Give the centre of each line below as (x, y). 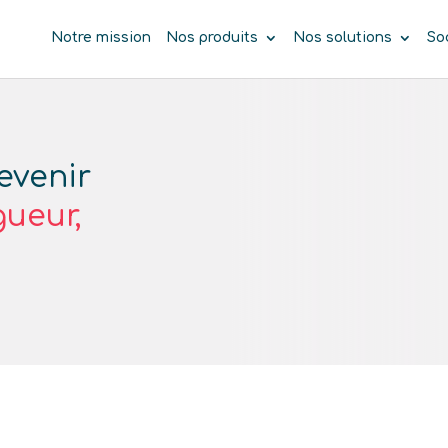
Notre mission (100, 38)
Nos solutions (342, 38)
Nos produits (211, 38)
